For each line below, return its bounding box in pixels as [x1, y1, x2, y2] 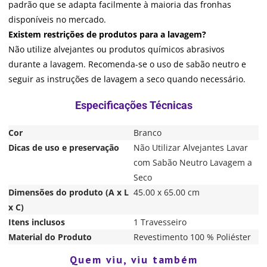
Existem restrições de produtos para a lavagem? [8, 28, 206, 40]
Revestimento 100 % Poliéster [133, 231, 251, 243]
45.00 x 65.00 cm [133, 186, 200, 198]
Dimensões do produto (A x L [8, 186, 129, 198]
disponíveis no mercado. [8, 13, 106, 25]
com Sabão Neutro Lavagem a [133, 156, 252, 168]
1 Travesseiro [133, 216, 187, 228]
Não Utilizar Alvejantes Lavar [133, 141, 248, 153]
